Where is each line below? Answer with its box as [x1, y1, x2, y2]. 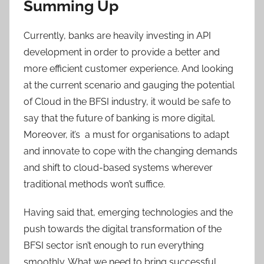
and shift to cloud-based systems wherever [24, 162, 213, 173]
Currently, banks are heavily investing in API [24, 30, 211, 41]
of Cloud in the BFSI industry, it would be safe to [24, 96, 231, 107]
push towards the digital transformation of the [24, 223, 222, 235]
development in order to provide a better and [24, 47, 220, 58]
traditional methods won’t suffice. [24, 179, 165, 190]
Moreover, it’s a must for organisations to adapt [24, 129, 229, 140]
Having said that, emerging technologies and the [24, 207, 233, 218]
